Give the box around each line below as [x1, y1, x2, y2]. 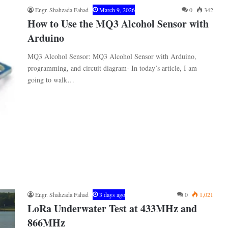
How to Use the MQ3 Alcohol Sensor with [27, 16, 209, 31]
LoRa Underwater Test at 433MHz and [27, 201, 197, 216]
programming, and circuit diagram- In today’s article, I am [27, 63, 197, 73]
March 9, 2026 [99, 6, 135, 14]
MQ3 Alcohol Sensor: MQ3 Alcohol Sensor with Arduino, [27, 51, 196, 61]
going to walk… [27, 75, 74, 84]
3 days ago [99, 190, 125, 199]
